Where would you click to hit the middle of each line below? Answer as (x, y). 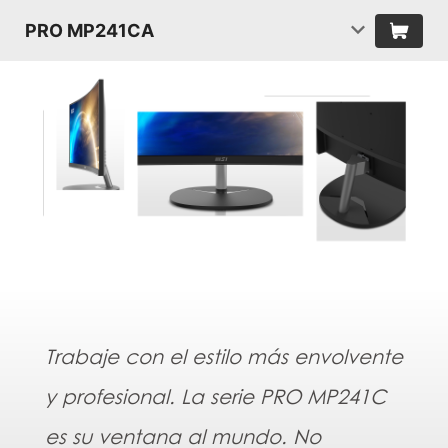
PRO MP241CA (89, 30)
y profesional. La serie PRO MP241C (215, 396)
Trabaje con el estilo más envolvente (223, 356)
